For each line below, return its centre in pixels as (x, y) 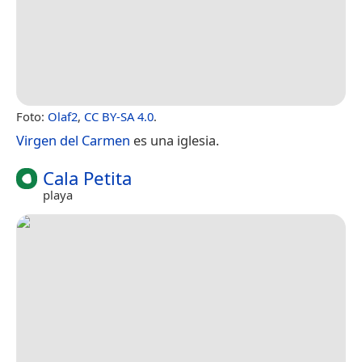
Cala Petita (87, 178)
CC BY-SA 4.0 (119, 116)
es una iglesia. (175, 140)
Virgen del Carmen (73, 140)
